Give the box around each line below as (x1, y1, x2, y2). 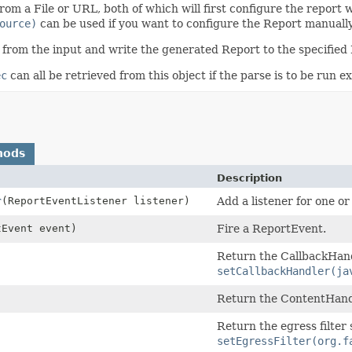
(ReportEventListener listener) (2, 194, 190, 207)
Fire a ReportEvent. (217, 222, 326, 235)
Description (217, 171, 282, 184)
